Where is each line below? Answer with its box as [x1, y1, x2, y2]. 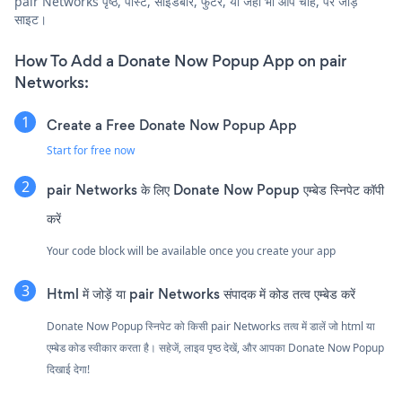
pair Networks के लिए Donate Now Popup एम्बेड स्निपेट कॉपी [47, 179, 384, 199]
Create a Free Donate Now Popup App [47, 115, 297, 135]
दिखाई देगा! [47, 361, 90, 377]
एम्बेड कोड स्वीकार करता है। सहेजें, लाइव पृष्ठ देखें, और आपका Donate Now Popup [47, 339, 384, 355]
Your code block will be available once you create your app [47, 242, 336, 258]
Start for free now [47, 142, 135, 158]
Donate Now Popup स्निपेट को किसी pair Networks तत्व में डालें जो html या [47, 318, 375, 334]
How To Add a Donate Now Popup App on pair [14, 49, 346, 72]
